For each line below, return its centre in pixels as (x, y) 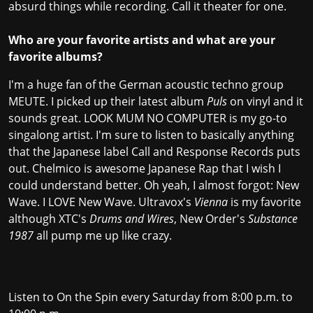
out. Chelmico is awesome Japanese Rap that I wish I (145, 169)
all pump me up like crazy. (103, 236)
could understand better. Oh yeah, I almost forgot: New (154, 185)
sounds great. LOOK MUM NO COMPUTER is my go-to (148, 118)
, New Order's (211, 219)
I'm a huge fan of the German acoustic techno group (146, 85)
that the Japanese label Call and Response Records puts (154, 152)
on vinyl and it (265, 102)
